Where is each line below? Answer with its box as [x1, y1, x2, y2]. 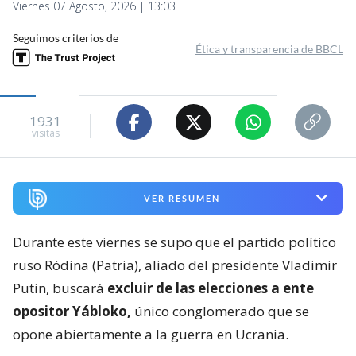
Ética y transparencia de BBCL [195, 42, 343, 56]
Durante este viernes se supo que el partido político [13, 232, 336, 251]
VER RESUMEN [143, 192, 220, 203]
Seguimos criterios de [13, 31, 118, 45]
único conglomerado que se [131, 301, 309, 320]
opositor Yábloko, [13, 301, 131, 320]
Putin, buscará [13, 278, 107, 297]
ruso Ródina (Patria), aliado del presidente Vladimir [13, 255, 337, 274]
